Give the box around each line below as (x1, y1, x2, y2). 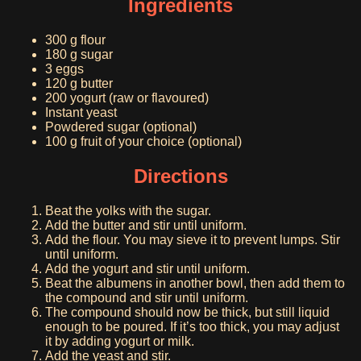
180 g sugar (45, 48, 113, 62)
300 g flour (45, 33, 106, 48)
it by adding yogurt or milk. (45, 334, 194, 349)
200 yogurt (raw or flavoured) (45, 91, 209, 106)
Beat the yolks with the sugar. (45, 204, 211, 218)
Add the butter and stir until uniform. (45, 218, 247, 233)
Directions (133, 165, 228, 188)
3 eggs (45, 62, 84, 77)
